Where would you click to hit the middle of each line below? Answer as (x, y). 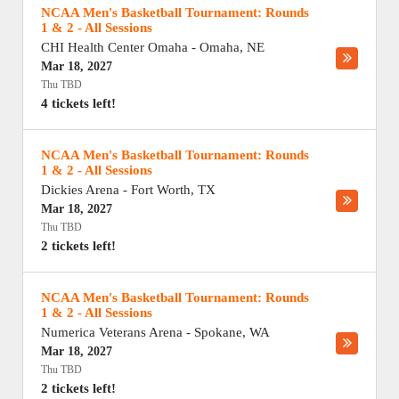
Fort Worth (161, 190)
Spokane (218, 332)
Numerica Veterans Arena (112, 332)
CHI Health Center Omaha (114, 47)
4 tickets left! (78, 103)
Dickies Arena (80, 190)
